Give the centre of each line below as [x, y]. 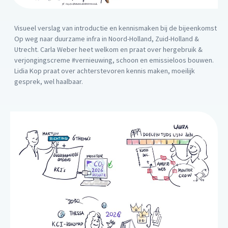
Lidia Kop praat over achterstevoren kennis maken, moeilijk [105, 71]
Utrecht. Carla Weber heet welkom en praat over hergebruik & [108, 50]
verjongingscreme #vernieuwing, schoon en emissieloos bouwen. [114, 60]
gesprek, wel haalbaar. [49, 82]
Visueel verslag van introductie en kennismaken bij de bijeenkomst [116, 28]
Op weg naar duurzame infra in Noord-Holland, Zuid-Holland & [107, 39]
